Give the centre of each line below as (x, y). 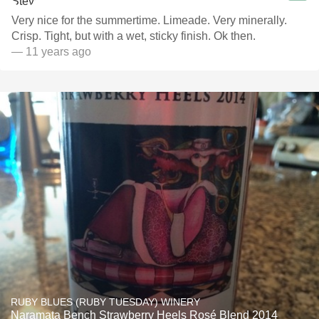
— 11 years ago (51, 52)
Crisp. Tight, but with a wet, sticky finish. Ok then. (134, 36)
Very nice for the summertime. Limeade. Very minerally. (149, 20)
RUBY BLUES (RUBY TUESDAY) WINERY (105, 302)
